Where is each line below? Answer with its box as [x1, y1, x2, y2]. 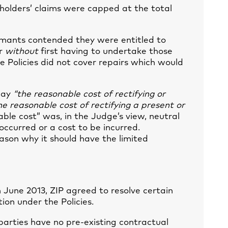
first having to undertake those [38, 47, 173, 56]
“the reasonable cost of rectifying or [13, 90, 165, 99]
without [5, 47, 38, 56]
